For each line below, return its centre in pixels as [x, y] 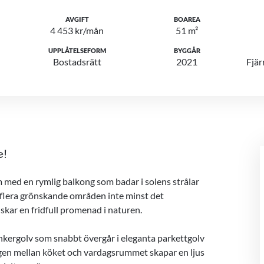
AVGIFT [77, 19]
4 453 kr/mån [77, 30]
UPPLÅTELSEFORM [77, 50]
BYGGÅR [187, 50]
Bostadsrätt [77, 62]
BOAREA [187, 19]
